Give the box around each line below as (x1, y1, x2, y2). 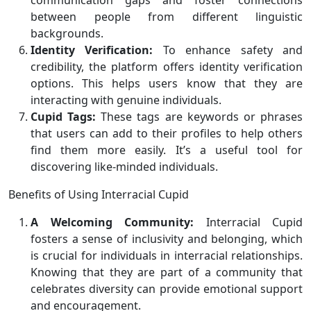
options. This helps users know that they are (31, 76, 303, 92)
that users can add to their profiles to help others (31, 126, 303, 142)
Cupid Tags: (31, 109, 96, 125)
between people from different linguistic (31, 9, 303, 25)
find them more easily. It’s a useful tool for (31, 142, 303, 158)
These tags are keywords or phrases (96, 109, 303, 125)
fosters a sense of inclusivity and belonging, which (31, 231, 303, 247)
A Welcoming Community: (31, 215, 194, 230)
